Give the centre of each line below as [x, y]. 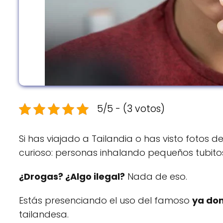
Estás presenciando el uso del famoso [106, 201]
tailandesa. [44, 215]
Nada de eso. [156, 177]
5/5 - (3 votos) [131, 109]
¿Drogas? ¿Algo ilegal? [72, 177]
